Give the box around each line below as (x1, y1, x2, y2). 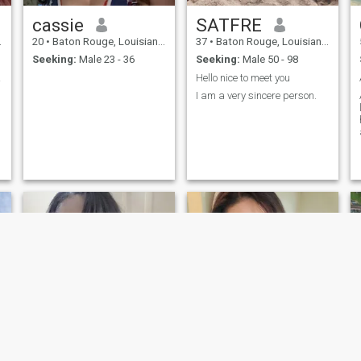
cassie (31, 14, 84, 35)
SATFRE (195, 14, 262, 35)
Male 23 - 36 (76, 53, 135, 66)
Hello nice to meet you (195, 71, 290, 84)
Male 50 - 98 (239, 53, 298, 66)
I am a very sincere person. (195, 89, 317, 102)
